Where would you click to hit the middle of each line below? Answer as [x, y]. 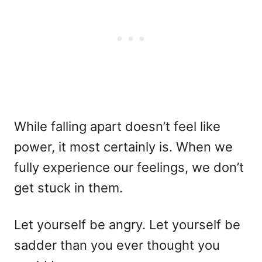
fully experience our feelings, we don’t [129, 167]
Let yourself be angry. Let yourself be [127, 225]
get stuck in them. [68, 188]
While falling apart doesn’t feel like [117, 126]
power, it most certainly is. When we [123, 147]
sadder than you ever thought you [117, 245]
